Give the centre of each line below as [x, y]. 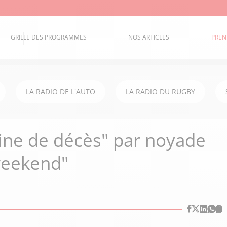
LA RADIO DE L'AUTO [61, 91]
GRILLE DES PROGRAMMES [49, 37]
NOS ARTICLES [149, 37]
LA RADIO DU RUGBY [160, 91]
